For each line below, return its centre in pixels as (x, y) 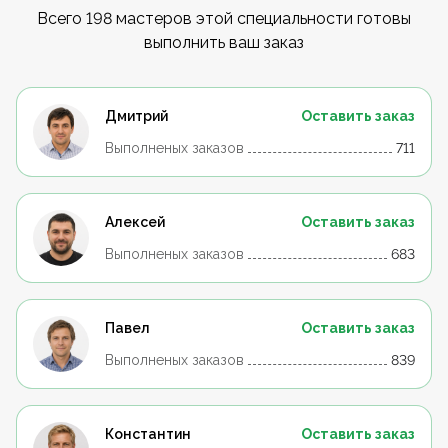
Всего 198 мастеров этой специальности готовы (224, 18)
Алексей (135, 222)
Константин (148, 434)
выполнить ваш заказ (224, 42)
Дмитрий (136, 116)
